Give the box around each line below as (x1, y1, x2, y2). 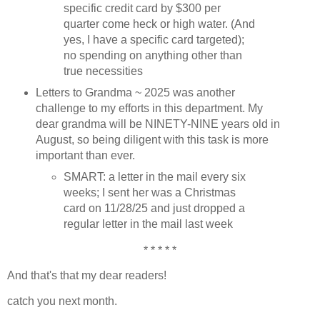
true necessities (64, 64, 144, 77)
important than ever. (35, 149, 135, 161)
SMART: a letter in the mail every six (64, 170, 246, 183)
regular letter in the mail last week (64, 217, 234, 230)
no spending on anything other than (64, 49, 243, 61)
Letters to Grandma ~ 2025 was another (35, 86, 235, 99)
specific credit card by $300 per (64, 1, 221, 14)
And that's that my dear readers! (7, 269, 166, 282)
